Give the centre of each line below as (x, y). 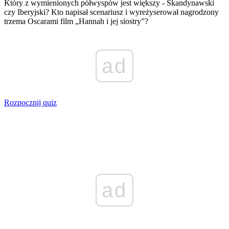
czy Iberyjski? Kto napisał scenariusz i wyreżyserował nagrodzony (111, 12)
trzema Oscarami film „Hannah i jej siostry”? (76, 21)
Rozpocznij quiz (30, 102)
